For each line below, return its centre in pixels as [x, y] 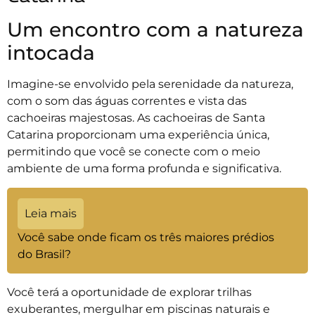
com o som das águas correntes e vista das [127, 101]
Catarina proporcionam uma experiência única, [138, 135]
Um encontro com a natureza [155, 30]
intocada [51, 53]
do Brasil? [44, 255]
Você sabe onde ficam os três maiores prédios [146, 238]
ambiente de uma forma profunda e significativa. [146, 169]
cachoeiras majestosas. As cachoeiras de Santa [136, 118]
